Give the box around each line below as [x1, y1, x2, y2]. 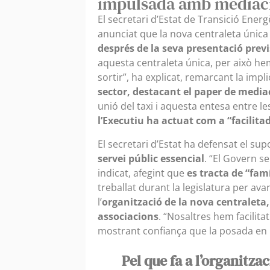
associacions [98, 209, 159, 223]
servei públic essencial [98, 151, 204, 165]
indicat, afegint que [98, 166, 187, 180]
